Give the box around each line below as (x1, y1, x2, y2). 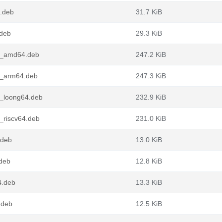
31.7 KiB (136, 8, 162, 16)
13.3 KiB (136, 178, 162, 186)
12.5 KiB (136, 200, 162, 208)
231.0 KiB (136, 114, 166, 122)
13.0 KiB (136, 136, 162, 144)
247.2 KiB (136, 51, 166, 58)
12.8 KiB (136, 157, 162, 165)
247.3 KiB (136, 72, 166, 80)
